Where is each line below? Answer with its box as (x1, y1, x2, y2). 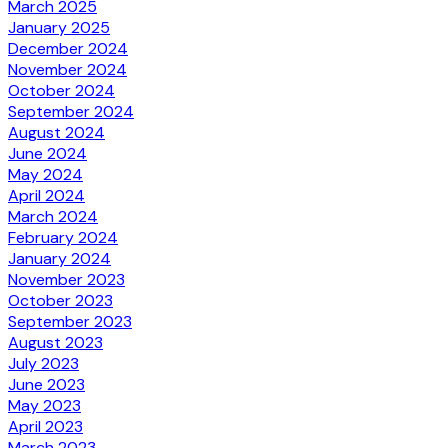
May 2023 (8, 394, 81, 416)
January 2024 (8, 247, 111, 269)
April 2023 (8, 415, 83, 437)
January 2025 (8, 16, 110, 38)
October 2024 (8, 79, 115, 101)
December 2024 (8, 37, 128, 59)
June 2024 (8, 142, 87, 164)
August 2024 (8, 121, 105, 143)
